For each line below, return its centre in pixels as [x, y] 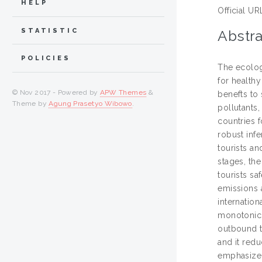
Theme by [31, 104]
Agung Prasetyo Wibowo [90, 104]
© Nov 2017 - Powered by [56, 93]
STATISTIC [50, 30]
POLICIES [46, 58]
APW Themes [123, 93]
